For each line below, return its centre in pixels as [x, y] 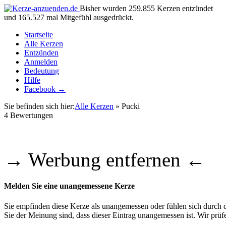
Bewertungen [31, 115]
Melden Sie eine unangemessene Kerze [69, 186]
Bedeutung [42, 71]
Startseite [39, 35]
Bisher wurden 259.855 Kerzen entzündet [146, 8]
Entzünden [41, 53]
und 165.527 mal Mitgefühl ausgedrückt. [69, 17]
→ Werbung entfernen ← [105, 160]
